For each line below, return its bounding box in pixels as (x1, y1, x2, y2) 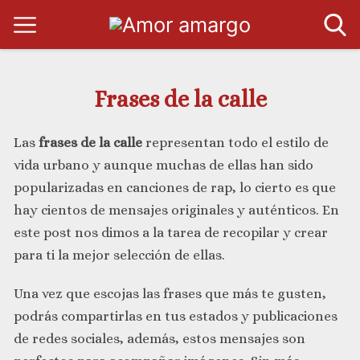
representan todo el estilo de (142, 135, 329, 151)
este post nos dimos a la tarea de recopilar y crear (14, 225, 328, 241)
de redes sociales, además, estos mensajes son (14, 331, 305, 347)
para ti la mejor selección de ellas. (14, 247, 225, 264)
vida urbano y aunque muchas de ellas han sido (14, 157, 313, 174)
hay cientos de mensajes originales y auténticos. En (14, 202, 339, 219)
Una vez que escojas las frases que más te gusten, (14, 286, 326, 302)
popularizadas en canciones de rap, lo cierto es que (14, 180, 336, 196)
